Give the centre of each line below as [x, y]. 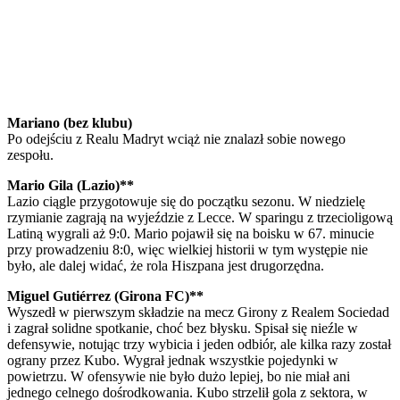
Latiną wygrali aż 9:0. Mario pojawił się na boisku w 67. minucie [191, 233]
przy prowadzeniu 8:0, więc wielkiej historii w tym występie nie [187, 249]
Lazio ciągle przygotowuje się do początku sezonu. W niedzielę [186, 201]
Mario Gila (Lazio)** [71, 185]
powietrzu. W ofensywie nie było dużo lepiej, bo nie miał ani [179, 376]
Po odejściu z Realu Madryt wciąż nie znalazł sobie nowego [176, 138]
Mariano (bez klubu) [70, 122]
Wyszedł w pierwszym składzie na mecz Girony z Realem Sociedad [198, 312]
